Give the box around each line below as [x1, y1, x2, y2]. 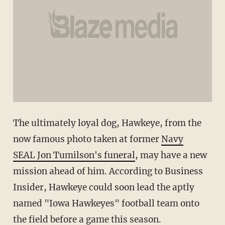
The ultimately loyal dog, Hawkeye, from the [13, 118, 201, 129]
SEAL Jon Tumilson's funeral [13, 150, 135, 161]
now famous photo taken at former [13, 134, 161, 145]
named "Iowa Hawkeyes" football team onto [13, 198, 199, 209]
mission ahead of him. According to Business [13, 166, 203, 177]
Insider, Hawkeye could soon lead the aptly [13, 182, 194, 193]
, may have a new [135, 150, 207, 161]
